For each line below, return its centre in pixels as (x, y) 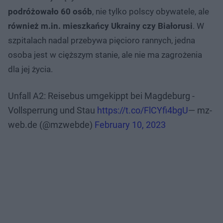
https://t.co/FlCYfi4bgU (143, 110)
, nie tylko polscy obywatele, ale (151, 11)
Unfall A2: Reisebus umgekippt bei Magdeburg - (101, 96)
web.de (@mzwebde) (51, 124)
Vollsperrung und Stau (53, 110)
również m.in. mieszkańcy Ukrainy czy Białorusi (100, 26)
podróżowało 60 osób (50, 11)
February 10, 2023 (130, 124)
